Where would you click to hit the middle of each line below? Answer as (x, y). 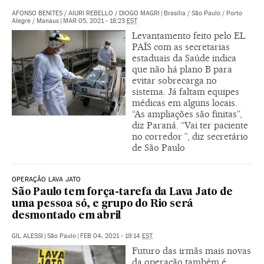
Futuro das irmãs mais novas (192, 251)
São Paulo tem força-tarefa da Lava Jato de (122, 193)
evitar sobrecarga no (174, 81)
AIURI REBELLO (91, 14)
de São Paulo (159, 148)
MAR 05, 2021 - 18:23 (95, 21)
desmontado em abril (67, 216)
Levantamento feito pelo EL (189, 36)
